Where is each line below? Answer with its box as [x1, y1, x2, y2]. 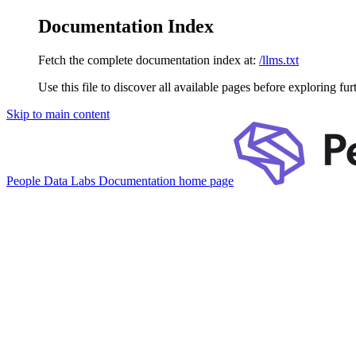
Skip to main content [6, 106, 110, 121]
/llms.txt [259, 52, 299, 67]
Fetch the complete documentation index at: [38, 52, 256, 67]
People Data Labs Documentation [6, 173, 176, 188]
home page [176, 173, 234, 188]
